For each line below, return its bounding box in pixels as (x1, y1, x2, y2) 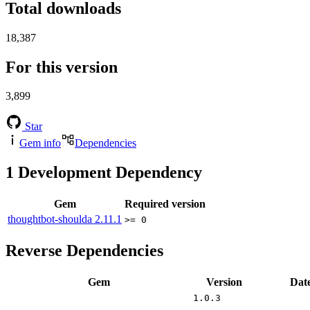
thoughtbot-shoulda (8, 213, 95, 226)
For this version (6, 57, 118, 76)
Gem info (19, 137, 61, 149)
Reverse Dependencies (6, 241, 163, 260)
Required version (125, 198, 206, 210)
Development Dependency (14, 163, 202, 182)
